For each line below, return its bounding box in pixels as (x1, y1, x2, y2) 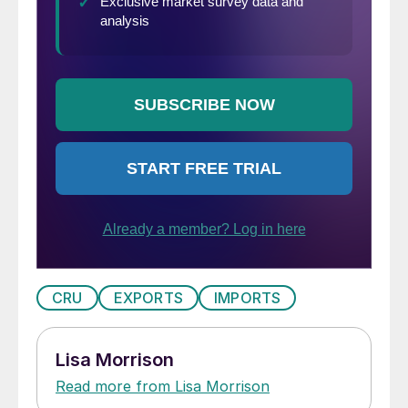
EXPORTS (113, 289, 184, 308)
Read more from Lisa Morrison (56, 377, 270, 396)
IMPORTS (214, 289, 281, 308)
